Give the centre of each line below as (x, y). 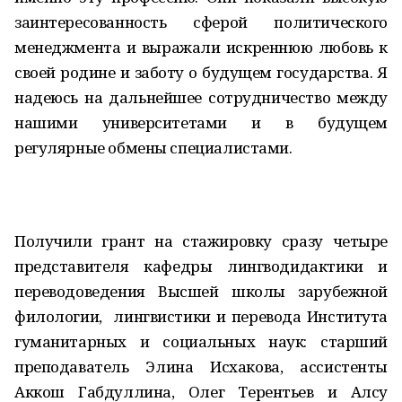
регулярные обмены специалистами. (153, 148)
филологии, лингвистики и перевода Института (201, 316)
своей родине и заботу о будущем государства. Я (201, 72)
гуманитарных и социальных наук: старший (201, 341)
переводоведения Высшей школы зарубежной (201, 291)
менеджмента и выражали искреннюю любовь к (201, 47)
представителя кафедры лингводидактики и (201, 266)
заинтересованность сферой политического (201, 22)
